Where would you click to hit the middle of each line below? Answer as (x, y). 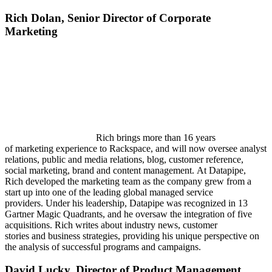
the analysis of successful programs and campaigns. (103, 246)
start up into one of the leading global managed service (109, 192)
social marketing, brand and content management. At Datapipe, (125, 170)
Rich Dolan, (36, 18)
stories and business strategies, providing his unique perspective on (132, 236)
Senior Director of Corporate (139, 18)
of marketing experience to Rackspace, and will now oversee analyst (136, 148)
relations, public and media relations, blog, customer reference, (124, 159)
